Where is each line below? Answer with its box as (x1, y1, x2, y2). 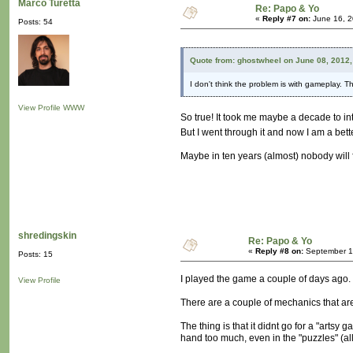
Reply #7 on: (262, 14, 310, 24)
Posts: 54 (18, 17, 53, 27)
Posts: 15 (18, 250, 53, 259)
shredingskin (18, 230, 76, 242)
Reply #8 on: (255, 247, 303, 256)
